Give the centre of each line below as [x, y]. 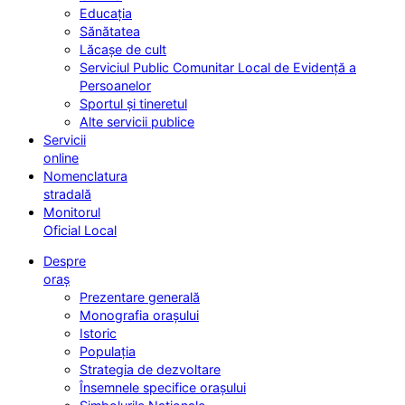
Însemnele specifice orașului [163, 388]
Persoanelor [115, 85]
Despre [65, 261]
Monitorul [72, 212]
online [61, 157]
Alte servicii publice [137, 121]
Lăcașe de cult [123, 49]
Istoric [98, 334]
